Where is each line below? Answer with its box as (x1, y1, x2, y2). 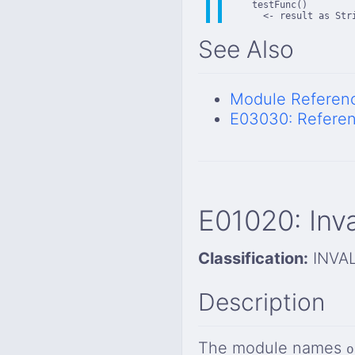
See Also (198, 34, 294, 63)
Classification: (198, 248, 308, 268)
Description (198, 288, 325, 317)
